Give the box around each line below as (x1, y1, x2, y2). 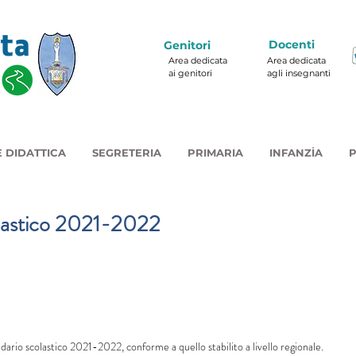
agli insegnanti (267, 68, 331, 79)
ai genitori (168, 68, 212, 79)
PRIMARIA (188, 146, 243, 159)
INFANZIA (269, 146, 323, 159)
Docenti (269, 37, 315, 52)
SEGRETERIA (92, 146, 161, 159)
